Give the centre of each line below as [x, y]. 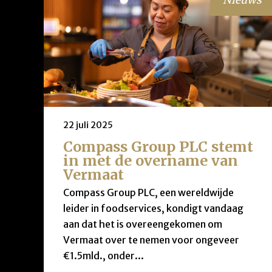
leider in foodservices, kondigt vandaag [153, 209]
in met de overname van [151, 160]
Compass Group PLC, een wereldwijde [148, 193]
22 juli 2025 [88, 125]
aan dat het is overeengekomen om [143, 224]
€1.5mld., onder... [104, 256]
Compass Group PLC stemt [158, 146]
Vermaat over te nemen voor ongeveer [151, 240]
